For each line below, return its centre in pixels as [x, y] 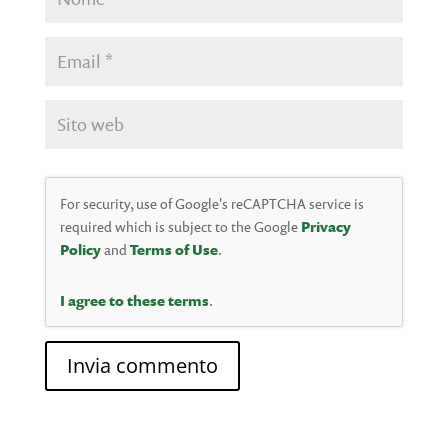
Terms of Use [173, 250]
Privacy [325, 227]
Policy [80, 250]
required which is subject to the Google [180, 227]
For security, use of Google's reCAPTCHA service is [211, 204]
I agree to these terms [134, 301]
